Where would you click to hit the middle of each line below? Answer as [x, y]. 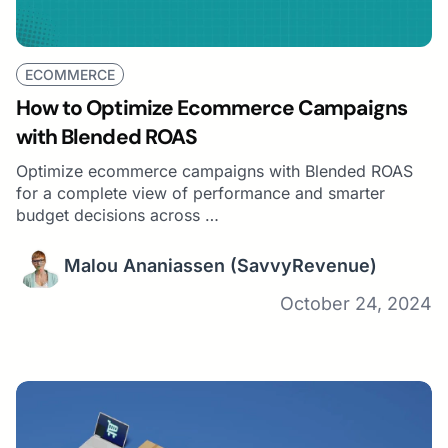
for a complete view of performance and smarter [200, 192]
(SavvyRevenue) [303, 266]
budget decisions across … [117, 214]
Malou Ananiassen [144, 266]
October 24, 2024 [356, 303]
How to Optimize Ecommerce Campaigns [211, 107]
